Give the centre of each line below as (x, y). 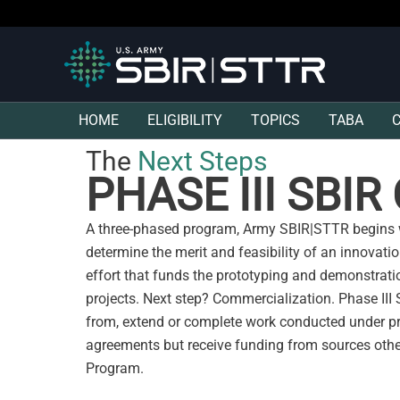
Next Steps (202, 161)
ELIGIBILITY (185, 120)
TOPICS (275, 120)
